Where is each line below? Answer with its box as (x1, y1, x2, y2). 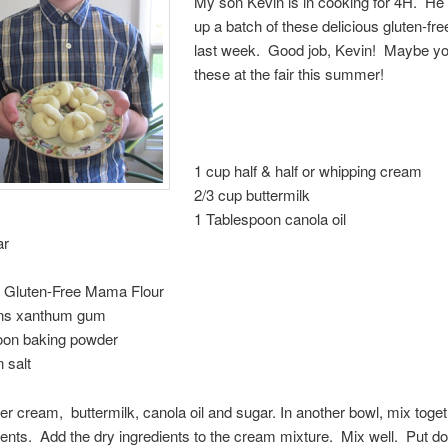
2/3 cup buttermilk (194, 184, 311, 206)
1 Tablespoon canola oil (194, 208, 347, 230)
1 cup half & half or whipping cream (194, 160, 423, 182)
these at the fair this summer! (194, 63, 385, 85)
